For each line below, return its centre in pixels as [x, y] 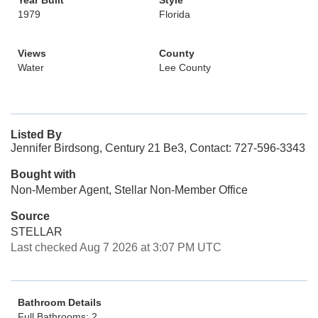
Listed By [36, 135]
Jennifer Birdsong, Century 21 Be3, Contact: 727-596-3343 [158, 148]
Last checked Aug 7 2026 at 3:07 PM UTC [116, 247]
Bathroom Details [60, 302]
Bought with [43, 174]
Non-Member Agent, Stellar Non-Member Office [129, 190]
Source [30, 216]
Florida [175, 14]
